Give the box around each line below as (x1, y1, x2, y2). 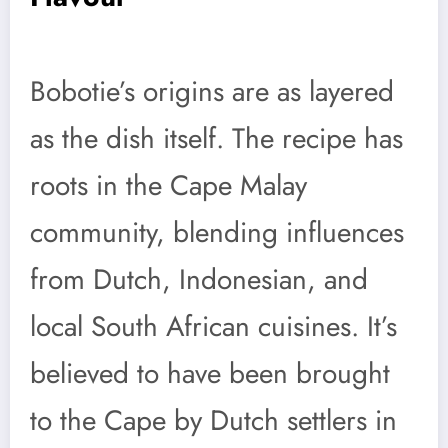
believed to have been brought (30, 352, 390, 394)
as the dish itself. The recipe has (30, 117, 403, 159)
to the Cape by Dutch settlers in (30, 399, 397, 441)
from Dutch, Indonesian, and (30, 258, 368, 300)
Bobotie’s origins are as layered (30, 70, 394, 112)
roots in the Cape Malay (30, 164, 307, 206)
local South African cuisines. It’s (30, 305, 397, 347)
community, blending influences (30, 211, 404, 253)
